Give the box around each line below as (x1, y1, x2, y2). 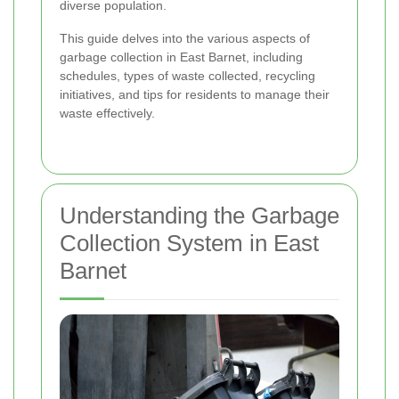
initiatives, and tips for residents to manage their (60, 87, 330, 102)
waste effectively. (60, 106, 155, 121)
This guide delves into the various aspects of (60, 31, 310, 46)
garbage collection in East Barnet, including (60, 50, 303, 65)
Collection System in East (60, 230, 319, 257)
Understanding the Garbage (60, 202, 339, 230)
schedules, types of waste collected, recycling (60, 69, 315, 84)
